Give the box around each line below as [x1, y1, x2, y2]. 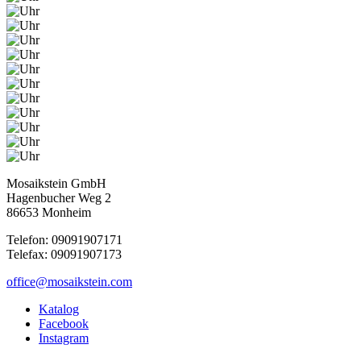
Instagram [39, 330, 89, 345]
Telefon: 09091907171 [6, 232, 122, 247]
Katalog [39, 301, 79, 316]
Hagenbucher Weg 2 [6, 190, 111, 205]
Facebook [39, 316, 89, 330]
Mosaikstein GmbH [6, 176, 106, 190]
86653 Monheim [6, 205, 91, 219]
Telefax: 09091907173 [6, 247, 122, 261]
